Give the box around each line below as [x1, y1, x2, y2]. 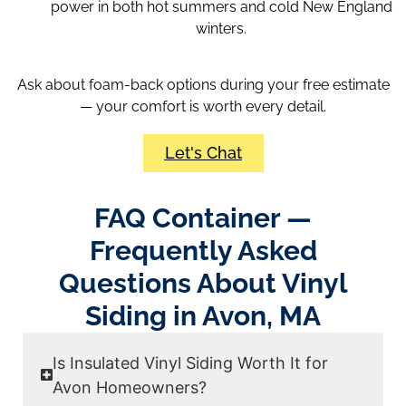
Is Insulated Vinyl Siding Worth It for [53, 353, 329, 372]
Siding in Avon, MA [85, 299, 321, 332]
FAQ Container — [94, 201, 312, 234]
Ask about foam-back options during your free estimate [16, 76, 390, 94]
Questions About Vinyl [58, 266, 348, 299]
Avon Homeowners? [53, 377, 208, 397]
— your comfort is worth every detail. [80, 98, 326, 116]
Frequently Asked [89, 234, 317, 266]
